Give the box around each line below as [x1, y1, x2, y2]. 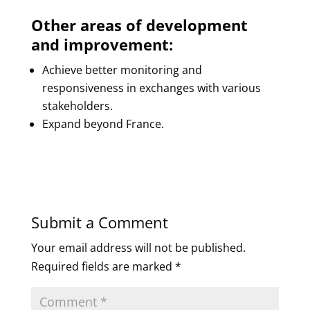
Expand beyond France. [42, 116, 164, 131]
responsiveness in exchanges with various [42, 80, 261, 95]
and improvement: [30, 34, 173, 55]
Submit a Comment [30, 212, 168, 232]
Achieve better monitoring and [42, 62, 202, 77]
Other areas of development [30, 15, 248, 35]
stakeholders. [42, 98, 113, 113]
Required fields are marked [30, 259, 175, 274]
